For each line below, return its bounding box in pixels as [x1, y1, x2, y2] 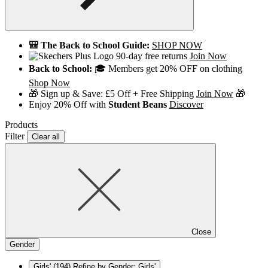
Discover [169, 99, 203, 110]
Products [5, 120, 38, 130]
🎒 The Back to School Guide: [29, 40, 152, 51]
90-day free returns [114, 51, 190, 62]
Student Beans [108, 99, 167, 110]
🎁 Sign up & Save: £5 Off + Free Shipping [29, 89, 196, 99]
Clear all [32, 132, 60, 142]
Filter [5, 131, 25, 142]
